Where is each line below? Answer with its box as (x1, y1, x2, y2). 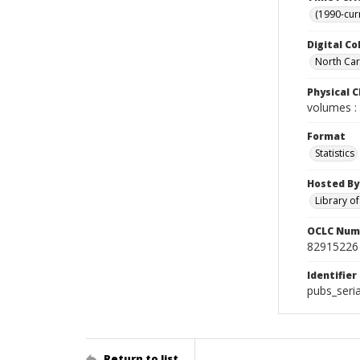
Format (307, 129, 346, 143)
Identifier (307, 268, 357, 282)
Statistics (315, 146, 354, 160)
